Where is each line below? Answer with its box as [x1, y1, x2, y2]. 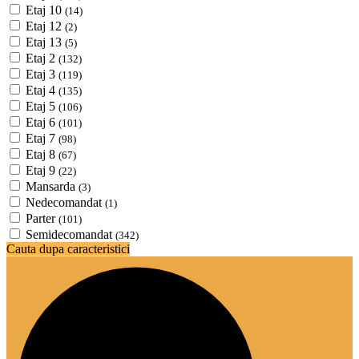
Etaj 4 [26, 83, 58, 97]
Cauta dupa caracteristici [6, 241, 130, 256]
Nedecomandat [26, 195, 105, 209]
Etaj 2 [26, 50, 58, 65]
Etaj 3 [26, 67, 58, 81]
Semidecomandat [26, 227, 115, 241]
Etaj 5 [26, 99, 58, 113]
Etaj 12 [26, 18, 65, 33]
